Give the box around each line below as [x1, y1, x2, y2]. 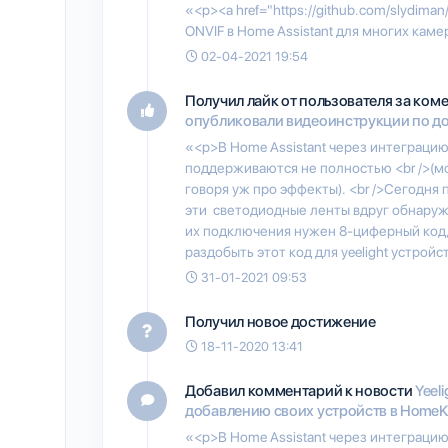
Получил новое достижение [185, 312, 376, 331]
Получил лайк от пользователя [185, 91, 396, 110]
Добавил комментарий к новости [185, 381, 415, 400]
